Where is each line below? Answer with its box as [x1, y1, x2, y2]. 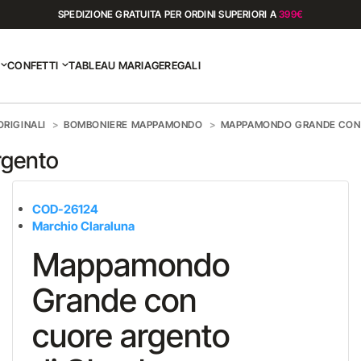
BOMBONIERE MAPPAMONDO [64, 118, 203, 131]
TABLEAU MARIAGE [68, 59, 165, 72]
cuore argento [31, 316, 230, 355]
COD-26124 [31, 201, 98, 217]
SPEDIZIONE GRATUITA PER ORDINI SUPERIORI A [57, 8, 280, 20]
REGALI [164, 59, 201, 72]
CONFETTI [7, 59, 59, 72]
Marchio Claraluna [31, 218, 135, 234]
